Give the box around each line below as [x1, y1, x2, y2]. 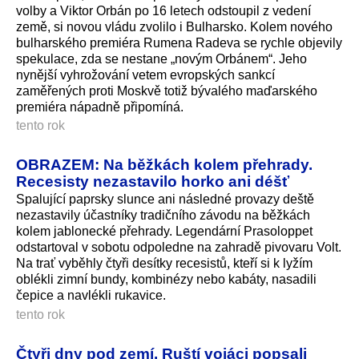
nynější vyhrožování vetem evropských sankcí [16, 67, 275, 82]
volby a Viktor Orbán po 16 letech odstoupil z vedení [16, 3, 311, 18]
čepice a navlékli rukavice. [16, 288, 166, 303]
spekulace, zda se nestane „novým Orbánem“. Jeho [16, 51, 307, 66]
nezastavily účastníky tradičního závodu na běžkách [16, 208, 310, 223]
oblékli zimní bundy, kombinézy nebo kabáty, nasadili [16, 272, 317, 287]
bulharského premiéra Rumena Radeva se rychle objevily [16, 35, 342, 50]
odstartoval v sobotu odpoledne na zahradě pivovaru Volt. [16, 240, 341, 255]
